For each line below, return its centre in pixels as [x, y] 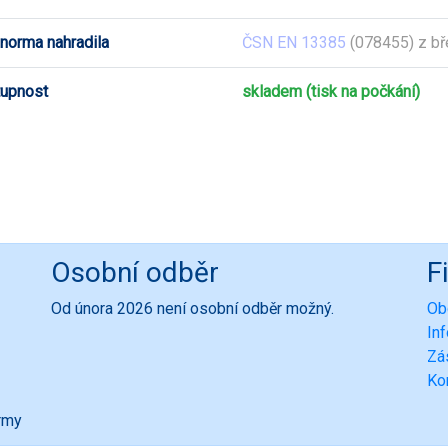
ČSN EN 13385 [294, 42]
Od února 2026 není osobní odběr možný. [192, 309]
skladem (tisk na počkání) [331, 91]
